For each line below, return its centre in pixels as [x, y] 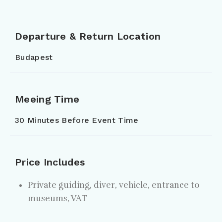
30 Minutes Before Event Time [77, 120]
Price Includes [50, 162]
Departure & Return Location [88, 36]
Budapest [34, 57]
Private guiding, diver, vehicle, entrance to [113, 185]
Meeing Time [47, 99]
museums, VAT [57, 199]
